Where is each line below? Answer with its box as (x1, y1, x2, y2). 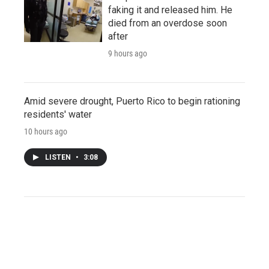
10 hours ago (24, 126, 67, 136)
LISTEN (45, 153, 73, 162)
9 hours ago (108, 48, 147, 58)
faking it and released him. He (108, 4, 232, 16)
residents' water (24, 108, 92, 120)
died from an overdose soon (108, 17, 227, 29)
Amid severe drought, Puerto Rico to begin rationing (24, 95, 240, 107)
